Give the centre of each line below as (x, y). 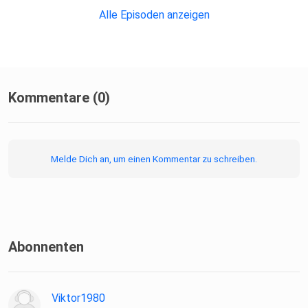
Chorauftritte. (44, 10)
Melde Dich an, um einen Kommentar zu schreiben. (154, 159)
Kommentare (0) (59, 98)
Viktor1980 (78, 298)
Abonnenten (46, 247)
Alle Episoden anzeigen (154, 15)
